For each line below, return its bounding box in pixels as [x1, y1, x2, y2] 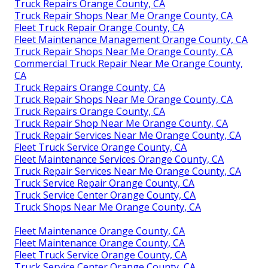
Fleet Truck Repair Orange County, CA [14, 21, 184, 35]
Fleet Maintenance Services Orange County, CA [14, 153, 224, 166]
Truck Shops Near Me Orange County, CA [14, 200, 201, 214]
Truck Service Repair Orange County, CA [14, 176, 194, 190]
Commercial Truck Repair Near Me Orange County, [14, 57, 243, 71]
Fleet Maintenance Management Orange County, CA [14, 33, 248, 47]
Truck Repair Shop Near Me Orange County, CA [14, 117, 228, 130]
